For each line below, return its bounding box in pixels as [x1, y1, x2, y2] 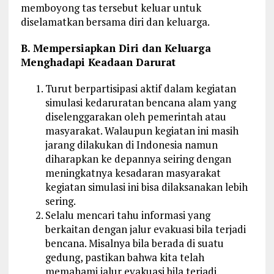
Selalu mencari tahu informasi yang [45, 207, 210, 222]
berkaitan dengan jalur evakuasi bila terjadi [45, 221, 246, 236]
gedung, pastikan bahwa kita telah [45, 250, 204, 264]
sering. [45, 193, 76, 208]
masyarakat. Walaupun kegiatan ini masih [45, 123, 239, 138]
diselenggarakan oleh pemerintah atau [45, 109, 226, 124]
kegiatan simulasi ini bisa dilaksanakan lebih [45, 179, 248, 194]
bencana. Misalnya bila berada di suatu [45, 235, 224, 250]
